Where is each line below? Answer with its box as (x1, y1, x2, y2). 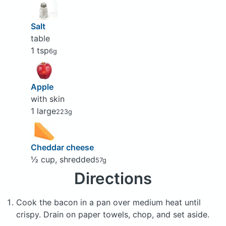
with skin (30, 93, 65, 104)
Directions (74, 168, 152, 188)
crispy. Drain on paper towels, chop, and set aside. (16, 209, 209, 219)
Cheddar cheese (30, 142, 94, 152)
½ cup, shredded (30, 154, 95, 164)
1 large (30, 105, 56, 116)
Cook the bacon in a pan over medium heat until (16, 197, 201, 207)
